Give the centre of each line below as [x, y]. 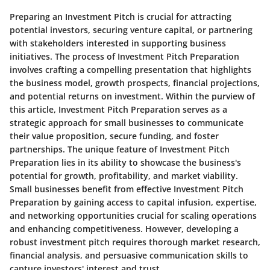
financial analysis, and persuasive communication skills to [129, 255]
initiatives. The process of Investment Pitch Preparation [124, 56]
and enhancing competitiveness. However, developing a [124, 229]
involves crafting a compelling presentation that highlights [130, 70]
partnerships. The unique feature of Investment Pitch [120, 149]
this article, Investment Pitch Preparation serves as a [118, 109]
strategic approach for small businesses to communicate [127, 123]
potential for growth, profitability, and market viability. [124, 176]
